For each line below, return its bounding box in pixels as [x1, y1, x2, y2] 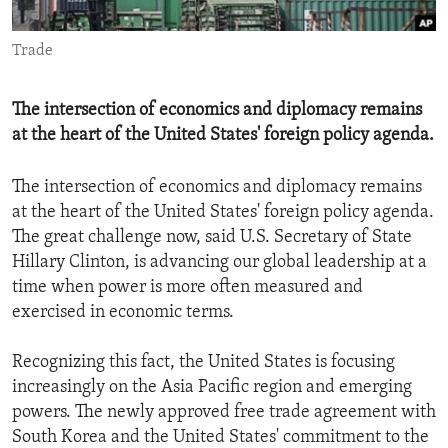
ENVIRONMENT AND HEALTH [36, 11, 229, 27]
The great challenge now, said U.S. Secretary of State [12, 228, 412, 248]
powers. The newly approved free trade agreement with [12, 403, 436, 423]
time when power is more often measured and [12, 278, 363, 298]
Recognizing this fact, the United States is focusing [12, 353, 395, 373]
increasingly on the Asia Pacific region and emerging [12, 378, 412, 398]
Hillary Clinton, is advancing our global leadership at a [12, 253, 427, 273]
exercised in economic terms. [12, 303, 234, 323]
